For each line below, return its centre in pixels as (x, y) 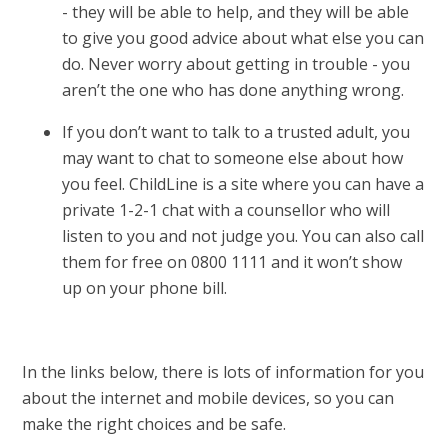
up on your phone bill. (145, 287)
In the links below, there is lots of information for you (223, 371)
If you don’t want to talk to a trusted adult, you (236, 131)
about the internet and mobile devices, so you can (208, 397)
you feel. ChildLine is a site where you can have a (243, 183)
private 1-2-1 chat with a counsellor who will (226, 209)
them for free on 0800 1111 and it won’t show (232, 261)
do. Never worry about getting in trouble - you (236, 63)
